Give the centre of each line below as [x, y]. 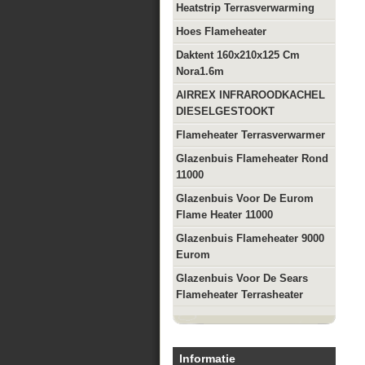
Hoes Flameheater [221, 31]
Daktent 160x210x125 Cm [238, 55]
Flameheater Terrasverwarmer [251, 135]
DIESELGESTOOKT [225, 111]
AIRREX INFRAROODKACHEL [251, 95]
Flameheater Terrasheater [240, 295]
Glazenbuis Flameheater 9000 [250, 238]
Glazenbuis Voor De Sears [242, 278]
